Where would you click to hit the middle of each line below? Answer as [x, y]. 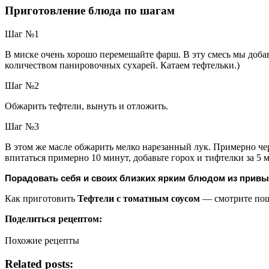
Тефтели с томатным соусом [139, 198]
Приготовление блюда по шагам [90, 11]
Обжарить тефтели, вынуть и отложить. [86, 106]
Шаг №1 [22, 34]
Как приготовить [41, 198]
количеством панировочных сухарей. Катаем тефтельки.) [122, 65]
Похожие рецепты [42, 240]
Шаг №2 [22, 85]
